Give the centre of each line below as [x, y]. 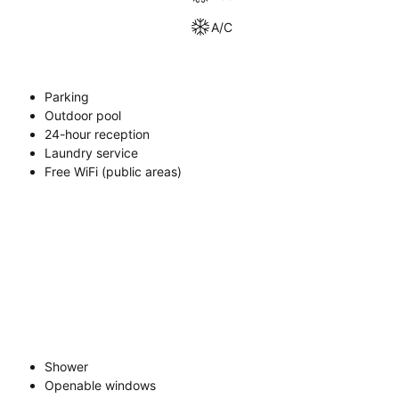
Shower [66, 366]
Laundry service [91, 153]
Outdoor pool [83, 115]
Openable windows [100, 385]
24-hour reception [97, 134]
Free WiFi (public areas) [113, 171]
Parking [67, 97]
